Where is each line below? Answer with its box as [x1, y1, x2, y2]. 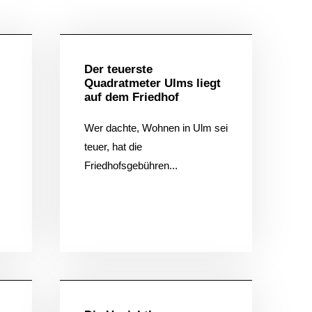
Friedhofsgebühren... [84, 159, 178, 171]
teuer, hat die [84, 140, 142, 153]
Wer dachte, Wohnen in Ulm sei [84, 121, 228, 134]
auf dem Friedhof [84, 90, 179, 104]
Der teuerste [84, 62, 153, 76]
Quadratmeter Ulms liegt [84, 76, 221, 90]
